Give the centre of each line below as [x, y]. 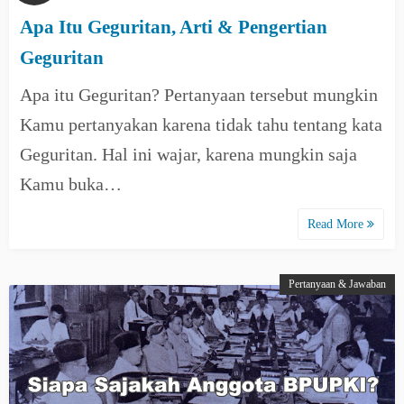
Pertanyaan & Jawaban [337, 284]
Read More [337, 224]
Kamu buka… [71, 184]
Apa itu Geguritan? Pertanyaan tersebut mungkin [199, 95]
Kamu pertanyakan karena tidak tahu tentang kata [201, 124]
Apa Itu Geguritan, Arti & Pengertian [174, 27]
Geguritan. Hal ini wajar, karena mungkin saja [188, 154]
